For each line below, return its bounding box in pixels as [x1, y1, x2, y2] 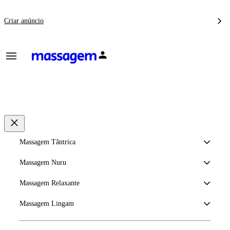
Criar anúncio [4, 17, 44, 25]
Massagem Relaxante [20, 179, 80, 187]
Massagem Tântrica [20, 138, 75, 146]
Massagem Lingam [20, 200, 74, 207]
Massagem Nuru [20, 159, 66, 166]
